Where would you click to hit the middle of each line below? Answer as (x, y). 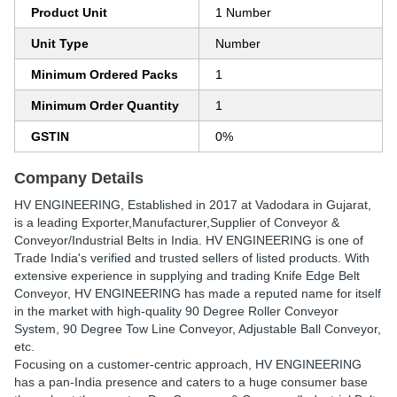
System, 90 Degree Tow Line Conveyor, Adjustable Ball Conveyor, (198, 329)
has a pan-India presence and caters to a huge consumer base (191, 382)
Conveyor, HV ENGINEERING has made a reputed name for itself (198, 293)
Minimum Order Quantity (105, 105)
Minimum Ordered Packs (105, 74)
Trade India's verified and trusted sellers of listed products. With (192, 258)
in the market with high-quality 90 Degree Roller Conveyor (176, 311)
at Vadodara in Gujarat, (304, 205)
